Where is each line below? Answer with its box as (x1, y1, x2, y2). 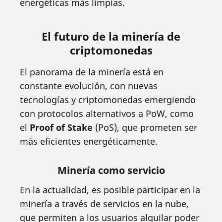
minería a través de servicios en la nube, (20, 197, 189, 210)
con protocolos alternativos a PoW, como (20, 107, 194, 119)
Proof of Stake (30, 121, 93, 133)
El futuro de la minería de (42, 28, 180, 44)
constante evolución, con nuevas (20, 79, 158, 92)
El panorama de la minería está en (20, 65, 164, 78)
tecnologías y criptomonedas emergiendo (20, 93, 196, 106)
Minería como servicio (57, 163, 165, 177)
